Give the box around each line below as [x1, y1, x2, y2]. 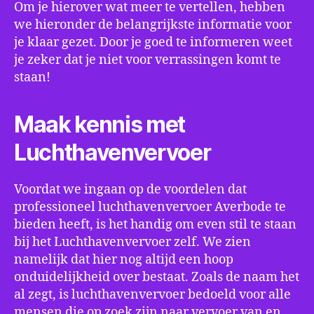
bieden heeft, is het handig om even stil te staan [14, 217, 296, 233]
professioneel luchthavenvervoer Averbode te [14, 199, 286, 215]
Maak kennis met [14, 111, 186, 138]
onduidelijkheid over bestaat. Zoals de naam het [14, 269, 299, 285]
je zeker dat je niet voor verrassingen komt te [14, 52, 281, 68]
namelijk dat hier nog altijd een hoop [14, 252, 233, 268]
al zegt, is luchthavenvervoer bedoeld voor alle [14, 287, 291, 303]
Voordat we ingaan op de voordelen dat [14, 182, 247, 198]
